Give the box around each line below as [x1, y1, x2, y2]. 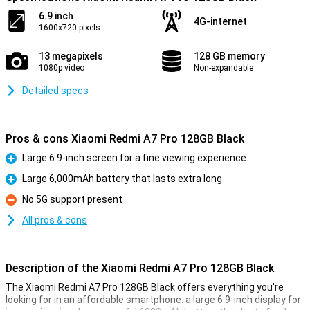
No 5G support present [22, 194, 122, 205]
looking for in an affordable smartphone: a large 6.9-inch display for [6, 294, 301, 305]
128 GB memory [194, 51, 265, 62]
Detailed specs [22, 85, 89, 96]
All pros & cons [22, 215, 87, 226]
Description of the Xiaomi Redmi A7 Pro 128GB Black [6, 262, 274, 275]
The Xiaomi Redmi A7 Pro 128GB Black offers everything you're [6, 282, 284, 293]
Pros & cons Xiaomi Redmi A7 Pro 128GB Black [6, 132, 244, 145]
